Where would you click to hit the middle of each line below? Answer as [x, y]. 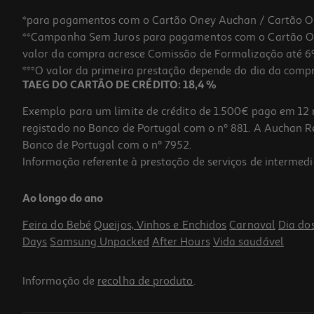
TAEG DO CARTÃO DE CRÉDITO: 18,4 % [120, 86]
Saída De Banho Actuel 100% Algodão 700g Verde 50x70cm [141, 181]
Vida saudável [248, 242]
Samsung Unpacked [100, 242]
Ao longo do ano [63, 199]
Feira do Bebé [57, 225]
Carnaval [252, 225]
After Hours [181, 242]
